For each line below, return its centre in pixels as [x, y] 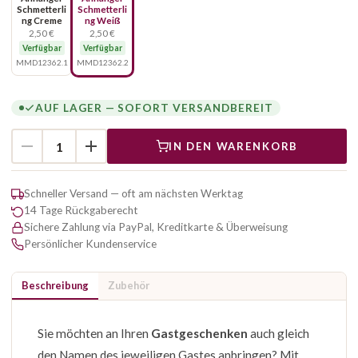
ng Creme [42, 20]
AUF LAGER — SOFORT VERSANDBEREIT [154, 107]
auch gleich [278, 333]
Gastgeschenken [199, 333]
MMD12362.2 [102, 62]
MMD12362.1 [42, 62]
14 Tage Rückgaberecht [81, 210]
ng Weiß [102, 20]
